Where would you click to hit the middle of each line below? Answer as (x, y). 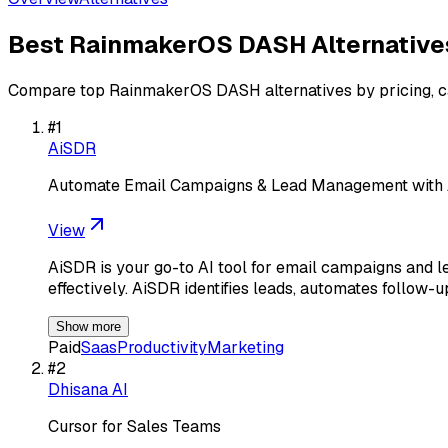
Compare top (58, 90)
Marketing (245, 347)
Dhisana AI (88, 389)
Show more (88, 326)
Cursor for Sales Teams (134, 426)
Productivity (162, 347)
